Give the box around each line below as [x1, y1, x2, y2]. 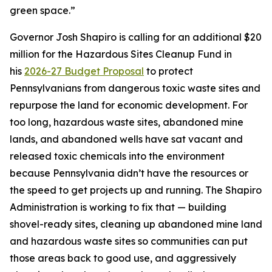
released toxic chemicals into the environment [10, 150, 225, 162]
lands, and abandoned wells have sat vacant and [10, 133, 243, 145]
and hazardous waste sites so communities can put [10, 235, 248, 247]
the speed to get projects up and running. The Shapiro [10, 184, 262, 196]
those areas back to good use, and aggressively [10, 252, 236, 264]
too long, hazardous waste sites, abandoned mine [10, 116, 243, 128]
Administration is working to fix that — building [10, 201, 226, 213]
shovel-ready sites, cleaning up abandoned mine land [10, 218, 262, 230]
